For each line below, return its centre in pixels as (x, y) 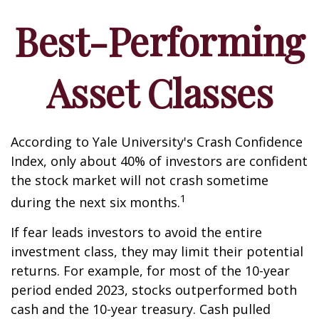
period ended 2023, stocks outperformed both (154, 290)
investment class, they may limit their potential (157, 251)
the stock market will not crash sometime (140, 180)
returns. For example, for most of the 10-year (150, 271)
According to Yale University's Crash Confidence (157, 142)
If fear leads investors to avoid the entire (136, 232)
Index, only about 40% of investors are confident (159, 161)
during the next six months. (95, 202)
